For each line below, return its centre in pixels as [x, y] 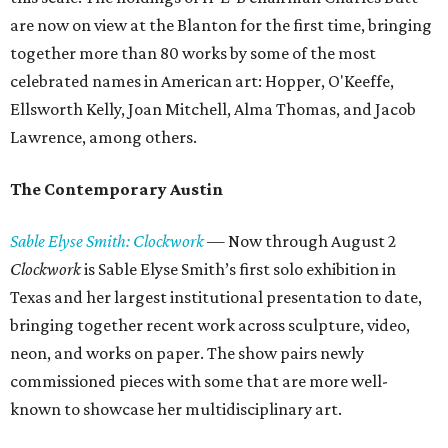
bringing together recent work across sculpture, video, [210, 325]
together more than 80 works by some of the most [193, 53]
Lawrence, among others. [103, 137]
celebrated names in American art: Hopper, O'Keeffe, [202, 81]
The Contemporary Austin [116, 189]
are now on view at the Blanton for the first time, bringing [221, 25]
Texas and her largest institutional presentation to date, [216, 297]
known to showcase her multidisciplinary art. [176, 409]
